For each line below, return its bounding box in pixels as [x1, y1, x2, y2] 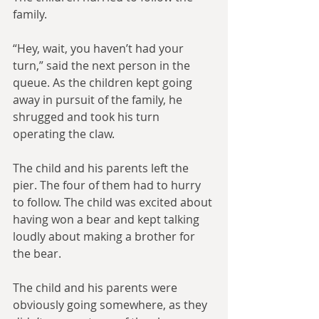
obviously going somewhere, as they [13, 297, 210, 313]
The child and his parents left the [13, 160, 192, 177]
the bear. [13, 246, 61, 262]
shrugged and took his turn [13, 109, 162, 125]
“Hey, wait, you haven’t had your [13, 41, 187, 57]
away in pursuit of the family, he [13, 92, 185, 108]
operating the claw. [13, 126, 115, 142]
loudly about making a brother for [13, 229, 198, 245]
